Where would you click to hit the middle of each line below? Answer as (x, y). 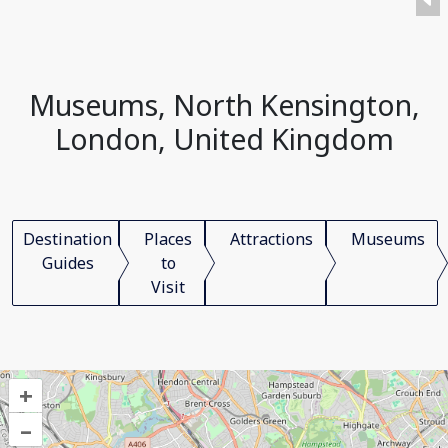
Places (168, 239)
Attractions (271, 239)
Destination (67, 239)
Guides (67, 263)
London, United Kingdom (224, 138)
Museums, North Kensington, (224, 104)
